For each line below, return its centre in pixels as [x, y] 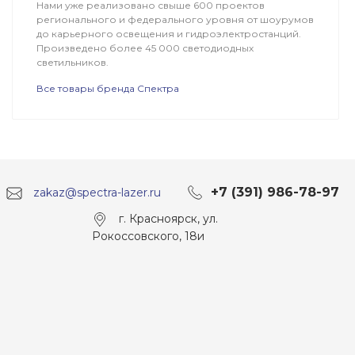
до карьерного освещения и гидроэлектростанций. [168, 34]
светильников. [72, 63]
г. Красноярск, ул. [168, 219]
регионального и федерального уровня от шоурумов [175, 20]
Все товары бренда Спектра [107, 89]
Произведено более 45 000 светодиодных [145, 48]
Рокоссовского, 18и [148, 236]
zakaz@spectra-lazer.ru [97, 193]
